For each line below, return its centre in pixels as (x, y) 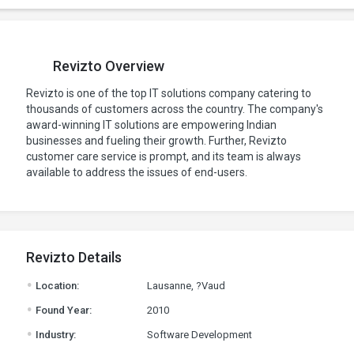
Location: (56, 286)
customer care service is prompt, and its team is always (163, 156)
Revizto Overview (108, 66)
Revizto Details (73, 257)
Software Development (199, 335)
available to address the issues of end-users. (136, 172)
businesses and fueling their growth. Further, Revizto (156, 141)
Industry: (54, 335)
